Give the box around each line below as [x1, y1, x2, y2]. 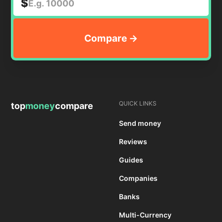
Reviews [119, 137, 147, 146]
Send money [119, 119, 161, 128]
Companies [119, 174, 158, 183]
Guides [119, 156, 143, 165]
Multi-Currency [119, 211, 171, 220]
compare [55, 101, 94, 111]
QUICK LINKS [119, 100, 157, 108]
